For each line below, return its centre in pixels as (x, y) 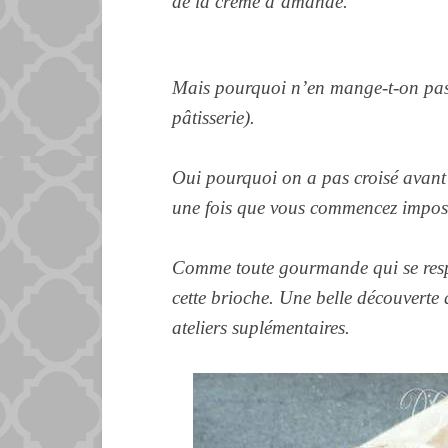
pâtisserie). (213, 117)
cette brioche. (225, 297)
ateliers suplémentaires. (261, 327)
